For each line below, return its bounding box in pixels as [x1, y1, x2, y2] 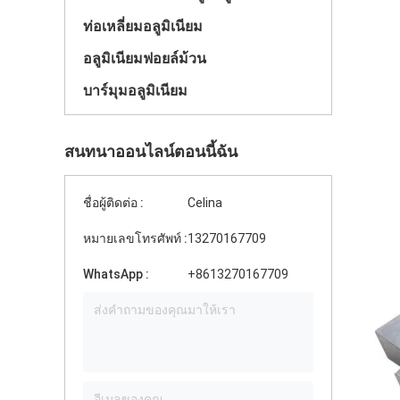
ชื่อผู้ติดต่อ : [83, 196, 144, 210]
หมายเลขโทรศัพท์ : [83, 231, 187, 246]
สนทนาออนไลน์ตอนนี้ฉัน [64, 142, 237, 161]
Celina [187, 196, 222, 210]
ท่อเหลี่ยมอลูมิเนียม [83, 18, 203, 35]
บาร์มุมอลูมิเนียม [83, 82, 187, 99]
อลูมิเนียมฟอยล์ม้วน [83, 50, 206, 67]
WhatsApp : [83, 267, 149, 281]
